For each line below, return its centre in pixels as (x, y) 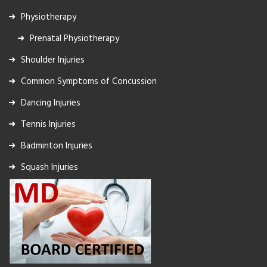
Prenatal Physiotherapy (74, 38)
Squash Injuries (49, 167)
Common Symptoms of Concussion (89, 81)
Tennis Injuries (48, 124)
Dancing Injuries (51, 103)
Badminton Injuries (57, 146)
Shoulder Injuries (53, 60)
